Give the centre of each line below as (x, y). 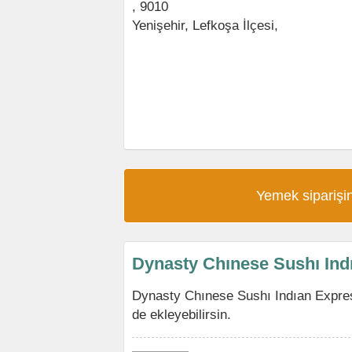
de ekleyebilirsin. (181, 314)
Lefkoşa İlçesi (233, 25)
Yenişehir (158, 25)
